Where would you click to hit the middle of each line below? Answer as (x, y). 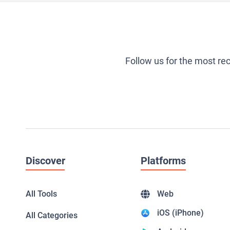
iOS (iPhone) (181, 213)
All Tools (41, 194)
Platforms (163, 160)
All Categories (52, 215)
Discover (45, 160)
